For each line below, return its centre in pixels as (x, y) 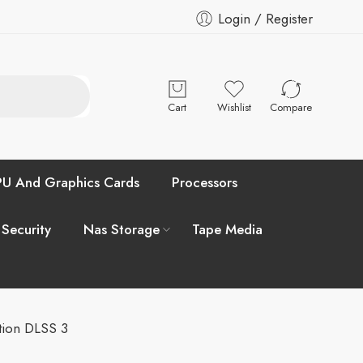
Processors (204, 182)
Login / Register (265, 19)
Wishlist (234, 108)
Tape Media (227, 229)
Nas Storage (122, 229)
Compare (290, 108)
